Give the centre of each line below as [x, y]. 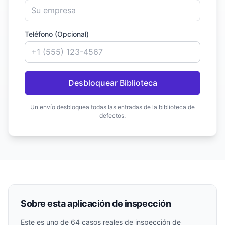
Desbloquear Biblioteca [113, 83]
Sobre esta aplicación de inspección [96, 204]
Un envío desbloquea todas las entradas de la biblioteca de [113, 107]
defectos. [113, 115]
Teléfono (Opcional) [57, 34]
